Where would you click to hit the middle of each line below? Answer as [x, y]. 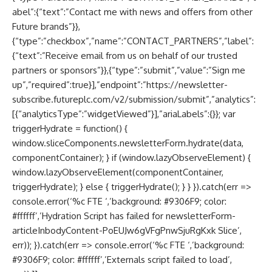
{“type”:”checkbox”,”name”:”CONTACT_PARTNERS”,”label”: [133, 41]
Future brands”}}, [46, 26]
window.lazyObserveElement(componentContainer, [118, 172]
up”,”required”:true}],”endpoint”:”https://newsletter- [120, 84]
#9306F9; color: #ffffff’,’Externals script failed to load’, [122, 259]
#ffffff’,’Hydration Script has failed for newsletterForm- [124, 216]
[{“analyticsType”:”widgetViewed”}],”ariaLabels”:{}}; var [124, 114]
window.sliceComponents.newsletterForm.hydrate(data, [128, 143]
